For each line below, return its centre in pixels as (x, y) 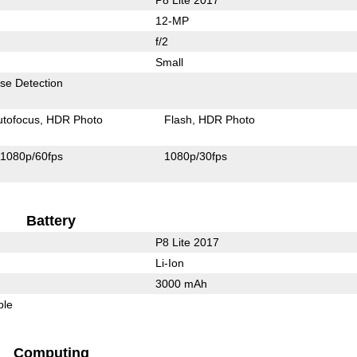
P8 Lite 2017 (187, 242)
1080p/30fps (196, 156)
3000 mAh (181, 283)
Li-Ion (169, 263)
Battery (51, 220)
